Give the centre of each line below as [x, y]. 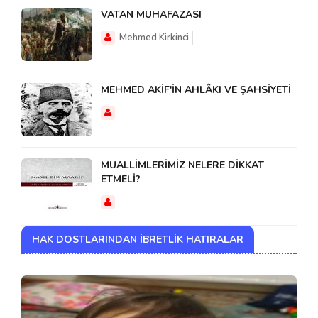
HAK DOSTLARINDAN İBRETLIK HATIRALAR [138, 240]
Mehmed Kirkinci [154, 38]
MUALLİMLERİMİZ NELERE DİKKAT [182, 165]
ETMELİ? [121, 180]
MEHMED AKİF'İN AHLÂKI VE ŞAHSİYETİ [196, 90]
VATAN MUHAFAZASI [151, 15]
